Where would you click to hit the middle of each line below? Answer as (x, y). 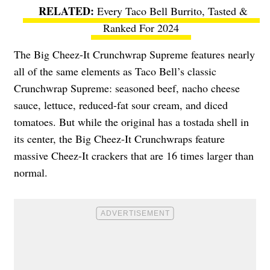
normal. (33, 172)
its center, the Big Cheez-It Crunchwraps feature (119, 138)
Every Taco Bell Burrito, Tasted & (172, 11)
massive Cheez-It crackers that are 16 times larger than (134, 155)
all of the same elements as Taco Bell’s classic (115, 71)
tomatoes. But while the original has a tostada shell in (131, 121)
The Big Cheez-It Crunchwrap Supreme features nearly (134, 54)
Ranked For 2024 (141, 27)
